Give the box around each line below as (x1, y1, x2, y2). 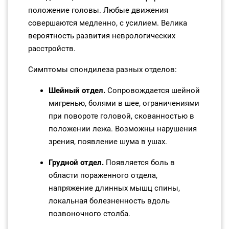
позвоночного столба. (49, 209, 130, 218)
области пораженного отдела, (49, 171, 157, 180)
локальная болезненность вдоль (49, 196, 170, 205)
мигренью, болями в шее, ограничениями (49, 99, 199, 108)
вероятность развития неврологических (28, 31, 175, 40)
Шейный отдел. (49, 86, 105, 95)
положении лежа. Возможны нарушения (49, 124, 197, 133)
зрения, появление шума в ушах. (49, 137, 167, 146)
